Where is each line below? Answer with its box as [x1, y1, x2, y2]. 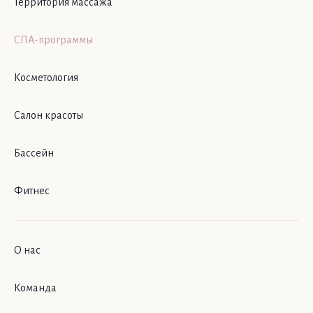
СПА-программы [14, 34, 93, 45]
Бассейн [14, 147, 54, 159]
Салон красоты [14, 109, 83, 121]
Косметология [14, 71, 78, 83]
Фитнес [14, 184, 50, 196]
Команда [14, 282, 57, 293]
